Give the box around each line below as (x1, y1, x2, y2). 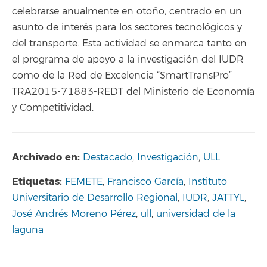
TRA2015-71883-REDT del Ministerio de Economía (12, 85, 254, 98)
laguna (12, 224, 44, 237)
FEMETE (65, 176, 103, 188)
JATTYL (212, 192, 244, 204)
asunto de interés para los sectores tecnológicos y (12, 21, 242, 33)
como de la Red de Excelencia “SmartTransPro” (12, 69, 232, 82)
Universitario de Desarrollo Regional (12, 192, 178, 204)
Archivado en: (12, 150, 80, 163)
